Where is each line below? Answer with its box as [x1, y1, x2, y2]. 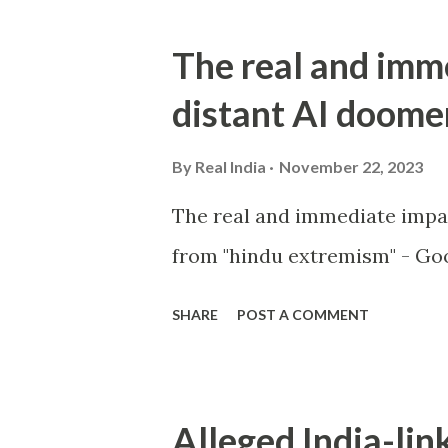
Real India [195, 157, 266, 176]
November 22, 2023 [279, 157, 423, 176]
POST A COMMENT [237, 306, 369, 323]
